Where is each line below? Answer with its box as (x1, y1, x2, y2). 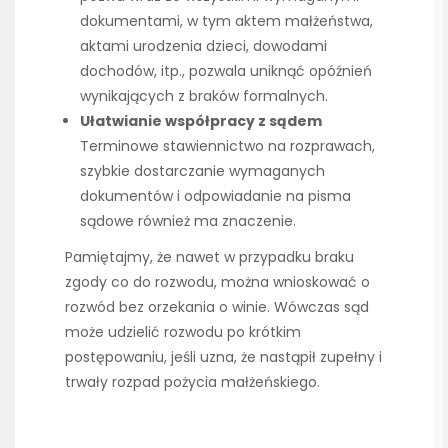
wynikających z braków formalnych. (80, 86, 328, 107)
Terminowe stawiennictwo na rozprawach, (80, 136, 375, 157)
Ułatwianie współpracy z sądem (80, 111, 322, 132)
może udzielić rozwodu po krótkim (65, 322, 301, 343)
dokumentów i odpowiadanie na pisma (80, 186, 351, 207)
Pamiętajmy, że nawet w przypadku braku (65, 247, 354, 268)
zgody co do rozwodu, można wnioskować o (65, 272, 370, 293)
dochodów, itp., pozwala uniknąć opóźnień (80, 61, 372, 82)
